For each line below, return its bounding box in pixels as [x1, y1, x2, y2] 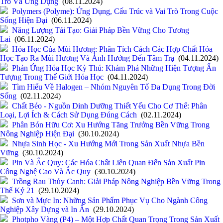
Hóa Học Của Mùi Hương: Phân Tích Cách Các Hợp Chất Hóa [12, 45, 213, 54]
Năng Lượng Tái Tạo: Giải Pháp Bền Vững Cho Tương [12, 26, 189, 35]
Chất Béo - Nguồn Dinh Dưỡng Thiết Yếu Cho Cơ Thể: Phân [12, 102, 207, 111]
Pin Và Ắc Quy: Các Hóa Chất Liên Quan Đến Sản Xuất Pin [12, 158, 205, 167]
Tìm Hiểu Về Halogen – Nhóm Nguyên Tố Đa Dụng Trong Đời [12, 83, 215, 92]
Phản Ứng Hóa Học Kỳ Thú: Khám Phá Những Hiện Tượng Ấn [12, 64, 216, 73]
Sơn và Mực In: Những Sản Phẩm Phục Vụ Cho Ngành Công [12, 196, 208, 205]
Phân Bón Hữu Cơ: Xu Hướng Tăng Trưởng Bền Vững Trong [12, 120, 210, 129]
